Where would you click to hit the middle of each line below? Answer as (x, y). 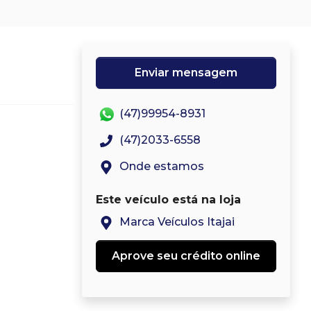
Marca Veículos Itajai (176, 222)
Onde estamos (160, 167)
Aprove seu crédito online (186, 256)
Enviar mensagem (186, 73)
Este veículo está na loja (168, 200)
